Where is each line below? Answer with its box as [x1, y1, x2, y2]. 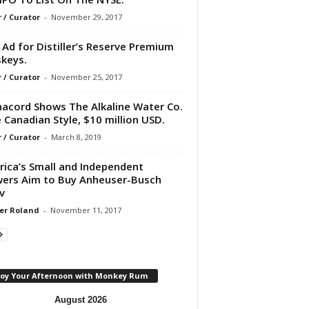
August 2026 [54, 294, 107, 305]
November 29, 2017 [50, 11, 122, 22]
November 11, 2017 [50, 204, 121, 215]
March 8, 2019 [50, 131, 101, 142]
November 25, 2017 [50, 71, 122, 82]
